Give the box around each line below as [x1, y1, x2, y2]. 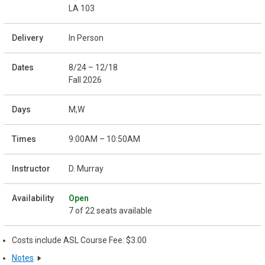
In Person [69, 33, 104, 43]
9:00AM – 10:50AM [69, 134, 140, 144]
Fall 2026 [69, 75, 102, 85]
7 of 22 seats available [69, 205, 152, 215]
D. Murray [69, 163, 104, 173]
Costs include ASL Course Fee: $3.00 [12, 235, 147, 245]
